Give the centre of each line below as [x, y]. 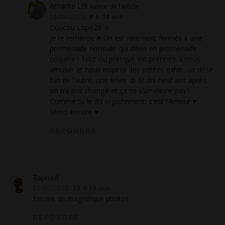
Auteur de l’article [114, 6]
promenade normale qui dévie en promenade [124, 49]
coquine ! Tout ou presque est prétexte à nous [125, 59]
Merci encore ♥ [74, 112]
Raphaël [46, 177]
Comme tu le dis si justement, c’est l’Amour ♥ [123, 101]
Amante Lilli [70, 6]
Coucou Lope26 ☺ [80, 28]
